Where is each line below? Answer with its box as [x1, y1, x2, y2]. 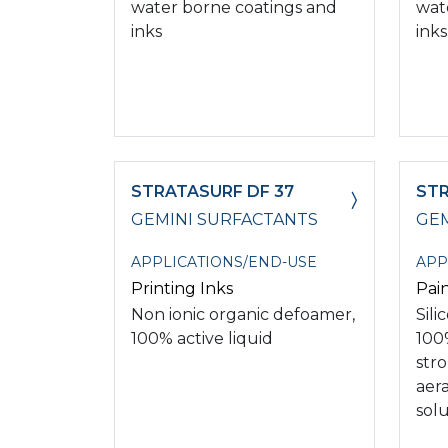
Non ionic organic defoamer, [131, 304, 355, 324]
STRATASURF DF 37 [131, 181, 294, 201]
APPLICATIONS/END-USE [131, 252, 317, 271]
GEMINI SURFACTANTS [131, 209, 318, 229]
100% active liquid [131, 328, 273, 348]
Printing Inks [131, 278, 233, 298]
